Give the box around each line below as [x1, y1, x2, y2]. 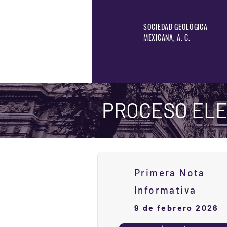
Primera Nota [134, 167, 205, 179]
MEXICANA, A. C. [143, 32, 191, 43]
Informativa [134, 184, 197, 196]
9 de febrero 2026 [134, 203, 219, 213]
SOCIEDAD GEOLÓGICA [143, 21, 208, 32]
